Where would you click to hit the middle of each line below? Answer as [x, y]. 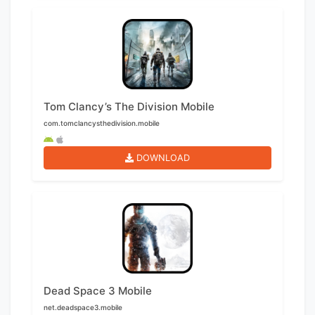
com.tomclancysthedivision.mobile [102, 123]
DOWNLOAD [163, 158]
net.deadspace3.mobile [83, 308]
